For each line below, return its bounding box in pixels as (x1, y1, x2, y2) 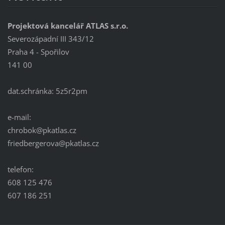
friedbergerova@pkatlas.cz (7, 138, 99, 148)
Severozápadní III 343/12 (7, 33, 94, 44)
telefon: (7, 164, 34, 174)
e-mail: (7, 111, 31, 122)
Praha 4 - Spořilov (7, 46, 69, 57)
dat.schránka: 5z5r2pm (7, 85, 87, 96)
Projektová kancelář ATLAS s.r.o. (7, 20, 128, 31)
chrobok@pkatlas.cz (7, 125, 76, 135)
